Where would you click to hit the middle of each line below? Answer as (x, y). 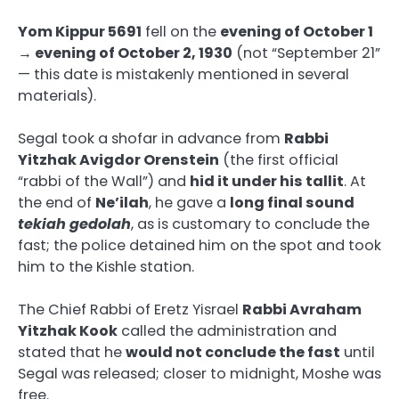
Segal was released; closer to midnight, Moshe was (199, 374)
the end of (57, 202)
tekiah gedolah (74, 224)
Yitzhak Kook (68, 331)
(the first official (279, 159)
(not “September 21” (306, 53)
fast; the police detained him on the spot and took (199, 245)
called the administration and (227, 331)
